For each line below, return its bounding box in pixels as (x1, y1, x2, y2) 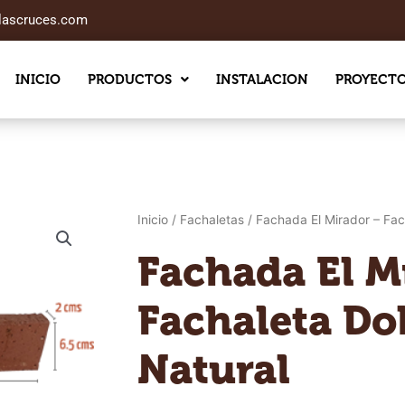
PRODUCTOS (87, 71, 172, 88)
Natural (137, 344, 290, 394)
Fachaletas (180, 212, 244, 227)
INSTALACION (215, 71, 308, 88)
